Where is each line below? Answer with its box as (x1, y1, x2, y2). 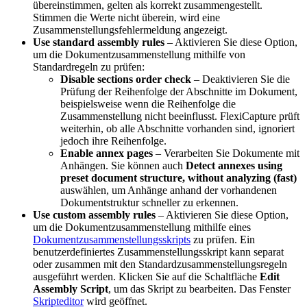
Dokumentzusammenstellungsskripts (33, 233, 191, 245)
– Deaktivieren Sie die (191, 73, 290, 85)
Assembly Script (33, 282, 108, 295)
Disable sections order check (60, 73, 191, 85)
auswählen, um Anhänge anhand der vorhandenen (60, 184, 277, 196)
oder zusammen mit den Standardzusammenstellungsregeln (33, 258, 287, 270)
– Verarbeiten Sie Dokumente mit (153, 147, 299, 159)
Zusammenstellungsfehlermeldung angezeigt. (33, 23, 228, 36)
